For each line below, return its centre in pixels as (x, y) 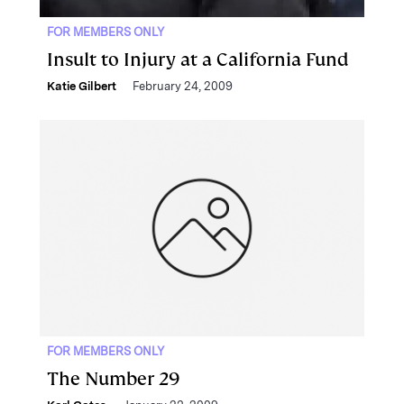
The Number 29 (113, 379)
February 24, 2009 (183, 86)
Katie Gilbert (82, 86)
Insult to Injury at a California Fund (198, 60)
